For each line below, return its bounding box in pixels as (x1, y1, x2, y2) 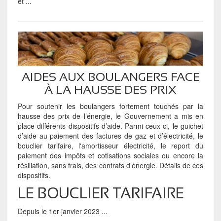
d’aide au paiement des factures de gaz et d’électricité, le (17, 131, 204, 141)
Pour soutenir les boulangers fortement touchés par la (17, 101, 204, 111)
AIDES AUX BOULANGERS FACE (21, 70, 200, 84)
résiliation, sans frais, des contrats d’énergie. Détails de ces (17, 160, 204, 171)
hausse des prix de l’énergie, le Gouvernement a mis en (17, 111, 204, 121)
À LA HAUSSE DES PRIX (44, 83, 177, 97)
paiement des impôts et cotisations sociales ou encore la (17, 150, 204, 161)
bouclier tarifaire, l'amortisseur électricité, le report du (17, 141, 204, 151)
